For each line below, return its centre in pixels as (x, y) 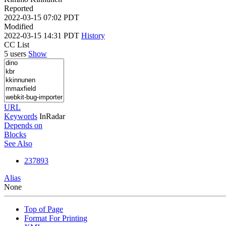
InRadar (52, 116)
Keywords (21, 116)
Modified (19, 26)
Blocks (15, 134)
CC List (17, 44)
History (93, 35)
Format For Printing (56, 218)
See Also (18, 143)
